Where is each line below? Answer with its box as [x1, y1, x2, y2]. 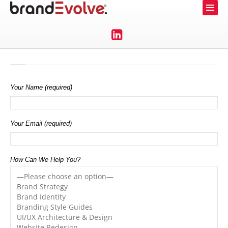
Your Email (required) [10, 120, 72, 127]
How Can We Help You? [10, 156, 80, 163]
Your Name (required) [10, 83, 72, 91]
